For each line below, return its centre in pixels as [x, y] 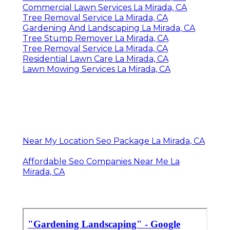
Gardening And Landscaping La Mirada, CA [109, 28]
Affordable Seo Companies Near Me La [101, 162]
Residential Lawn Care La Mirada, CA [95, 59]
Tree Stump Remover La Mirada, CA [95, 39]
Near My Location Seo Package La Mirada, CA [114, 141]
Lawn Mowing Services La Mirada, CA [97, 69]
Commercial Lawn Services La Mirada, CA [105, 8]
